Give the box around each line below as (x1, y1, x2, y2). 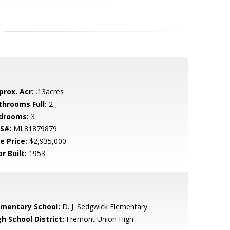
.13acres (33, 87, 64, 97)
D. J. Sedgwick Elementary (60, 202, 147, 212)
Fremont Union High (64, 214, 133, 224)
